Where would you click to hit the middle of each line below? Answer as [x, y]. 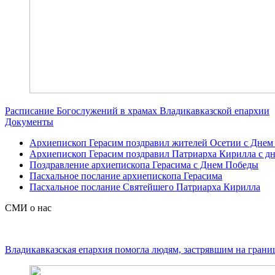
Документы [29, 122]
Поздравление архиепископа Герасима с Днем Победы [144, 165]
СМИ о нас [28, 207]
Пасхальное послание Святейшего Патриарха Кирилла [145, 187]
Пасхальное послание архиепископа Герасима [126, 176]
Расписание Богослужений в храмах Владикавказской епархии [137, 110]
